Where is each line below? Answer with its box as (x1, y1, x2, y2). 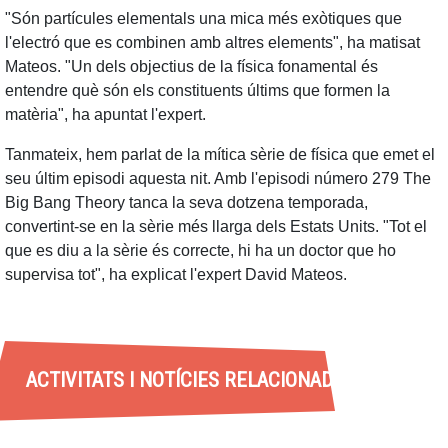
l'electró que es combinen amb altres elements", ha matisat (5, 34, 420, 52)
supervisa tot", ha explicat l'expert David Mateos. (5, 266, 347, 284)
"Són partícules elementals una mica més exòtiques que (5, 10, 402, 28)
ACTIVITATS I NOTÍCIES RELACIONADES (25, 367, 355, 392)
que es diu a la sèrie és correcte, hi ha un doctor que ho (5, 242, 396, 260)
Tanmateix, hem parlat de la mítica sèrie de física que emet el (5, 146, 435, 164)
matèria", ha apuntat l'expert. (5, 106, 206, 124)
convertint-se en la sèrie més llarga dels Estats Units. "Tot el (5, 218, 427, 236)
